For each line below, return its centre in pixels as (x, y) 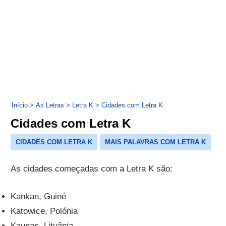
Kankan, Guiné (39, 196)
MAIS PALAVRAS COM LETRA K (156, 142)
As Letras (50, 105)
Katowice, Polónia (44, 211)
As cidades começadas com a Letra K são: (92, 169)
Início (20, 105)
